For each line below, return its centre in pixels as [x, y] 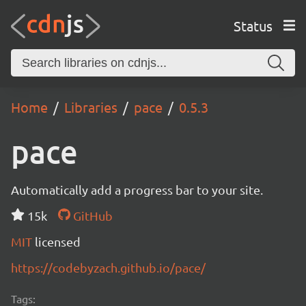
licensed [58, 241]
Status [253, 25]
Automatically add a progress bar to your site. [137, 190]
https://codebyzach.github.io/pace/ [108, 267]
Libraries [91, 107]
